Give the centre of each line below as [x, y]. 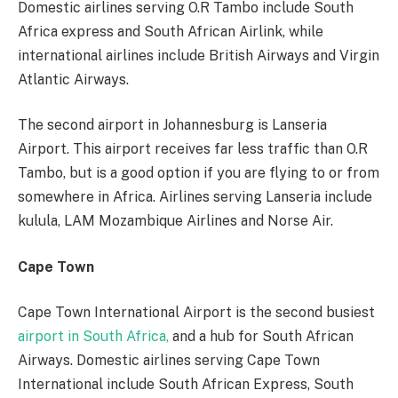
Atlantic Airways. [73, 79]
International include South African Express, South [186, 385]
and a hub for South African [261, 337]
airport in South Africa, [93, 337]
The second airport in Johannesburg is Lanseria [172, 125]
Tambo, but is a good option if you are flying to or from [199, 173]
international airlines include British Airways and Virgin [199, 55]
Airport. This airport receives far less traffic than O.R [193, 149]
